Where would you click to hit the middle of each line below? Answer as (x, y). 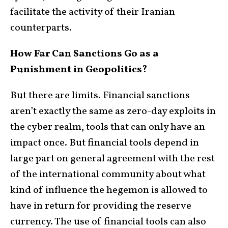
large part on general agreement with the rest (112, 159)
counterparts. (41, 28)
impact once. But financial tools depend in (105, 143)
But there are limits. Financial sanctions (100, 96)
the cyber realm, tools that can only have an (108, 127)
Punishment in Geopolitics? (80, 70)
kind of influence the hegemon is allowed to (109, 190)
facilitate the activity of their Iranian (93, 12)
